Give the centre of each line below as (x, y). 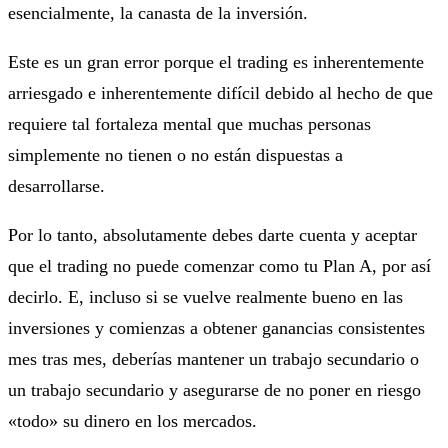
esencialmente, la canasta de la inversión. (158, 12)
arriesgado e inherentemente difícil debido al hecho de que (220, 92)
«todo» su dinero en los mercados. (132, 420)
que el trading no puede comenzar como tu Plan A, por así (219, 265)
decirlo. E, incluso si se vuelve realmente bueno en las (205, 296)
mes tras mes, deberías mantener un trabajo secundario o (213, 358)
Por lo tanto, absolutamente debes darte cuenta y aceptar (212, 234)
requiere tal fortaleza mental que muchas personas (189, 123)
